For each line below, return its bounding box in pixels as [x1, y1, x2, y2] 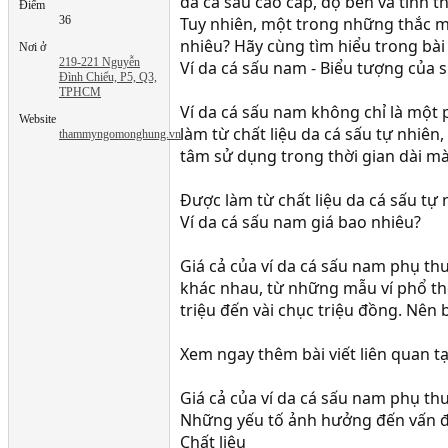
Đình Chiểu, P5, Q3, [59, 69, 157, 84]
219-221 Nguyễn [59, 54, 140, 69]
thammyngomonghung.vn [59, 126, 181, 141]
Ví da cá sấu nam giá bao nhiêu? [180, 210, 421, 233]
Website [19, 111, 56, 126]
